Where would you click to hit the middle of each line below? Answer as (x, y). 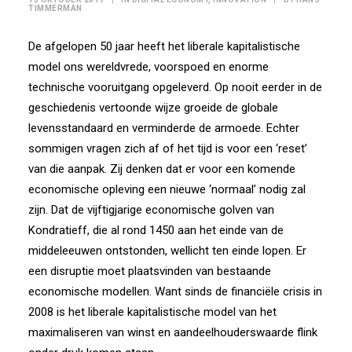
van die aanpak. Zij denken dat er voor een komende (162, 169)
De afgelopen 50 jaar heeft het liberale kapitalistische (164, 46)
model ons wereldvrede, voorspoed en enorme (148, 67)
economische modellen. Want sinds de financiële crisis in (175, 291)
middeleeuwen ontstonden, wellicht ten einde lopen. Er (167, 251)
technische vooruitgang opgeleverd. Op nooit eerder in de (175, 87)
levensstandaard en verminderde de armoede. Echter (164, 128)
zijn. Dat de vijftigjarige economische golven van (151, 210)
